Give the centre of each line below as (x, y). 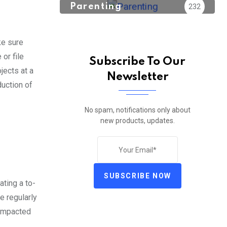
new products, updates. (137, 121)
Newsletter (137, 77)
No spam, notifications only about (137, 110)
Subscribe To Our (137, 62)
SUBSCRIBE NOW (137, 176)
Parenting (96, 6)
